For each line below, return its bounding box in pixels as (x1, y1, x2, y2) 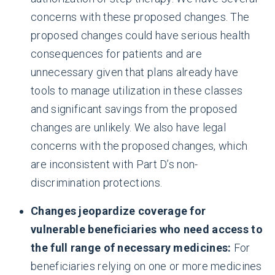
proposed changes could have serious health (31, 29, 250, 42)
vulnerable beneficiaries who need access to (31, 223, 263, 236)
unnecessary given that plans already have (31, 66, 239, 79)
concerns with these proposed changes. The (31, 10, 250, 23)
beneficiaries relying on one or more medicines (31, 260, 262, 273)
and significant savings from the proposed (31, 103, 238, 115)
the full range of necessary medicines (31, 241, 228, 254)
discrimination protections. (31, 176, 163, 189)
